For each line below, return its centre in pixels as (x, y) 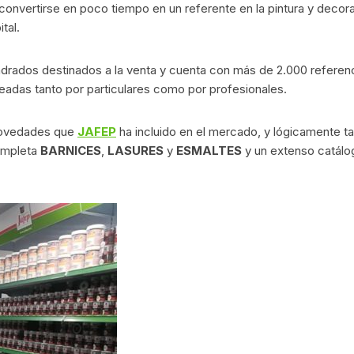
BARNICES (71, 151)
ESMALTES (209, 151)
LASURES (136, 151)
